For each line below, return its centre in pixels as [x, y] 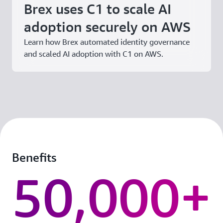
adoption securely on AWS [107, 27]
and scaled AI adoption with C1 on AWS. [94, 54]
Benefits [34, 157]
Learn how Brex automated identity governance [107, 42]
